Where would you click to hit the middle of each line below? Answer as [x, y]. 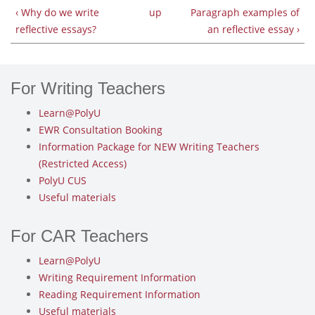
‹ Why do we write [57, 13]
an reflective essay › [253, 30]
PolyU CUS [63, 181]
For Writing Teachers [88, 89]
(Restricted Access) [83, 164]
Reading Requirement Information [120, 295]
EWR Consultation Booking [101, 130]
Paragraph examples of [245, 13]
